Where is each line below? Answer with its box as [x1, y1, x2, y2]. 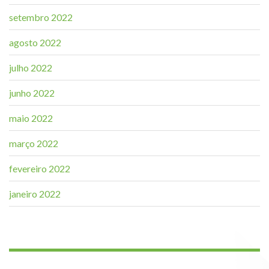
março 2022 [9, 137, 58, 149]
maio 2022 [9, 112, 53, 124]
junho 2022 [9, 86, 55, 98]
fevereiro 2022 [9, 162, 70, 174]
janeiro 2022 [9, 187, 61, 199]
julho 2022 [9, 61, 52, 73]
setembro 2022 [9, 11, 73, 23]
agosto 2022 [9, 36, 61, 48]
